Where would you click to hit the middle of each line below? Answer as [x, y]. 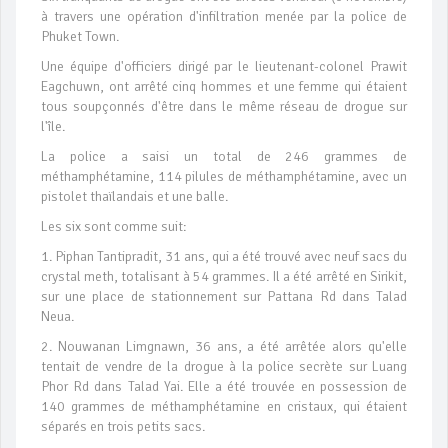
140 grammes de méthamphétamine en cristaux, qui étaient [224, 406]
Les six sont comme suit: [114, 226]
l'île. [53, 126]
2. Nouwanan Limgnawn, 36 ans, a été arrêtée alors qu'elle [224, 346]
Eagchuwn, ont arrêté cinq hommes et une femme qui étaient [224, 86]
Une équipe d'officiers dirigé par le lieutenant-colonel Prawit [224, 66]
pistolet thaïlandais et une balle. [134, 196]
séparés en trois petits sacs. [123, 426]
